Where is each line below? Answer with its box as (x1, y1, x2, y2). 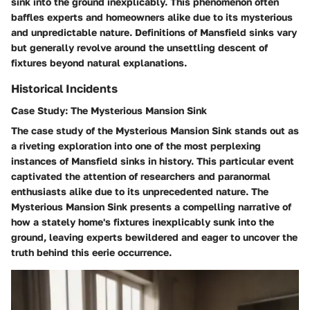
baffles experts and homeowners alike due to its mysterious (11, 11, 293, 24)
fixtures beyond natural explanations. (11, 57, 187, 69)
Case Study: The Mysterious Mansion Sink (11, 104, 207, 117)
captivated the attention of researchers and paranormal (11, 170, 271, 183)
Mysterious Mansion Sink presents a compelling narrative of (11, 201, 291, 213)
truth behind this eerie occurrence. (11, 246, 172, 259)
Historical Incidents (11, 82, 118, 96)
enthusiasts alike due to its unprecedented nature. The (11, 185, 268, 198)
